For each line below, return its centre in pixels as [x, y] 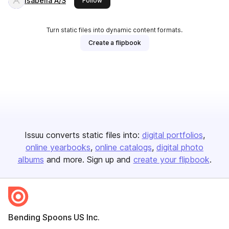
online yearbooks [58, 147]
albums [31, 159]
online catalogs [123, 147]
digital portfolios [172, 135]
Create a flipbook [114, 43]
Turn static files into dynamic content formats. [114, 30]
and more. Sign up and [88, 159]
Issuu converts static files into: [82, 135]
